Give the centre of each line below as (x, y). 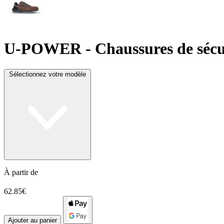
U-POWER (43, 49)
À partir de (21, 172)
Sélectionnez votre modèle (47, 74)
